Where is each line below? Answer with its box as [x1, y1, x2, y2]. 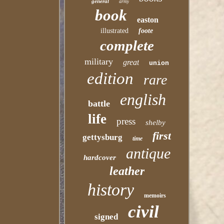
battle [87, 98, 110, 108]
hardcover [83, 153, 116, 161]
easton [137, 15, 159, 24]
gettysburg [82, 132, 123, 142]
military [84, 56, 113, 66]
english [119, 90, 166, 108]
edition [86, 69, 133, 87]
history [87, 180, 134, 199]
